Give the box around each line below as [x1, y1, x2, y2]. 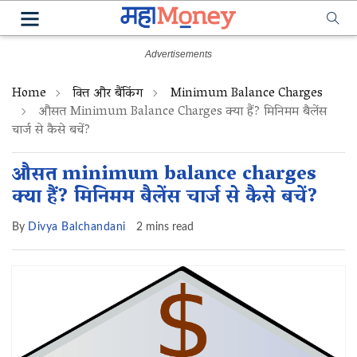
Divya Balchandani [28, 222, 126, 233]
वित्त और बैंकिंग [73, 82, 143, 106]
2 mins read [135, 222, 194, 233]
